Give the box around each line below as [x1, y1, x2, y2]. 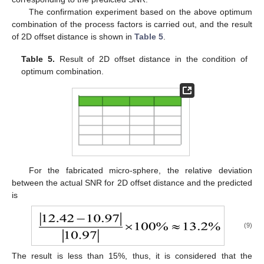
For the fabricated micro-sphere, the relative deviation [28, 165, 252, 175]
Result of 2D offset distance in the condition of [54, 54, 247, 64]
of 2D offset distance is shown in [12, 31, 134, 41]
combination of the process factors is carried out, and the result [12, 19, 252, 29]
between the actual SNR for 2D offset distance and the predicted [12, 177, 252, 187]
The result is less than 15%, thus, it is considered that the [12, 251, 252, 261]
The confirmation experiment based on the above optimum [28, 6, 252, 16]
